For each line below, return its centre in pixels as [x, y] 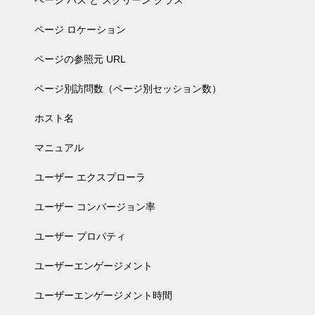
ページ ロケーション [80, 30]
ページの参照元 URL [80, 59]
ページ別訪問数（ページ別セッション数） [128, 89]
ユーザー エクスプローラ [90, 177]
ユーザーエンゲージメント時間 [103, 295]
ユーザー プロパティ [80, 236]
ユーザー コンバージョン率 [95, 207]
